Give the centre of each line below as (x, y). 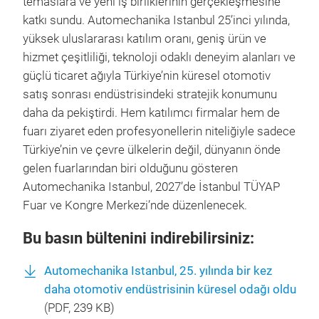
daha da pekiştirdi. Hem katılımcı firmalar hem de (151, 113)
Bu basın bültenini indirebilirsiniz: (138, 238)
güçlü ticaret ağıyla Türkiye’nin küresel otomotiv (147, 76)
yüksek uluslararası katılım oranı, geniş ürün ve (145, 39)
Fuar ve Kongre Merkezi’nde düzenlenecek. (135, 205)
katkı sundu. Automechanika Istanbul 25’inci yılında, (156, 20)
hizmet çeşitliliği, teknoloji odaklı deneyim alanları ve (159, 57)
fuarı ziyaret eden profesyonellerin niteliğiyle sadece (159, 131)
